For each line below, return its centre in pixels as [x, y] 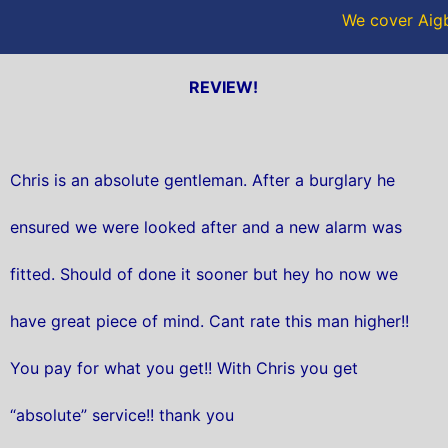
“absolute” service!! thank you [122, 415]
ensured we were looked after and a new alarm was [206, 227]
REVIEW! [224, 86]
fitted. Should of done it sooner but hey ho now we [204, 274]
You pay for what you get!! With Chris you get [184, 368]
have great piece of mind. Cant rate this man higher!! [209, 321]
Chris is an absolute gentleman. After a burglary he [202, 180]
